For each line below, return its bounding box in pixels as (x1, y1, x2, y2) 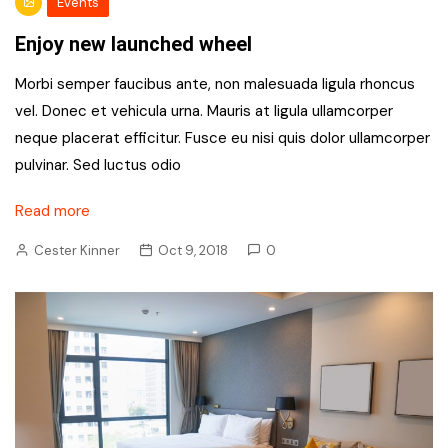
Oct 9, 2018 (158, 242, 228, 259)
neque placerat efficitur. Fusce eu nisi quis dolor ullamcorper (15, 128, 430, 148)
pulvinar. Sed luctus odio (15, 155, 181, 175)
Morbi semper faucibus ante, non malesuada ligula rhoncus (15, 74, 415, 94)
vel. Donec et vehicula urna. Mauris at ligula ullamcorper (15, 101, 393, 121)
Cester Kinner (34, 242, 120, 259)
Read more (15, 201, 90, 221)
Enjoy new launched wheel (15, 32, 252, 56)
